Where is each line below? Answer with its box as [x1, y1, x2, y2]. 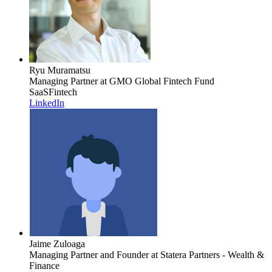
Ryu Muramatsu [29, 64, 90, 75]
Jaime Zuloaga [29, 238, 85, 249]
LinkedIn [29, 97, 64, 108]
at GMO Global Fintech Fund [98, 75, 214, 86]
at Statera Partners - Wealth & [149, 249, 264, 260]
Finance [29, 260, 59, 271]
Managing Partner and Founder [29, 249, 149, 260]
